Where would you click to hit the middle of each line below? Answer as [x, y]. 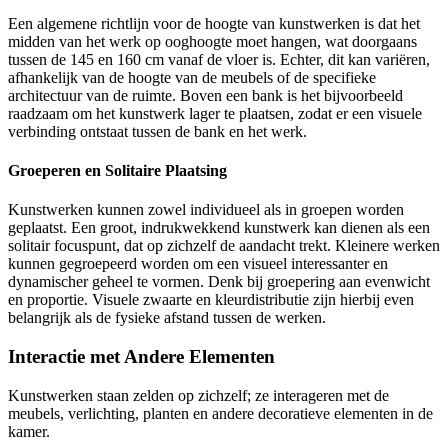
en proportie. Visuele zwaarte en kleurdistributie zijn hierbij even [211, 300]
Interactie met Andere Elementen [141, 356]
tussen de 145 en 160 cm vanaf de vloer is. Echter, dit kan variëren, [219, 59]
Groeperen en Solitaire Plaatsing [117, 170]
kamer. [29, 431]
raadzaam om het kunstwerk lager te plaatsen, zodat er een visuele [215, 113]
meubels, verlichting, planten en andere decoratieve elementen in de [220, 413]
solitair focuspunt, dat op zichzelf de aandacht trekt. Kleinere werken [224, 246]
